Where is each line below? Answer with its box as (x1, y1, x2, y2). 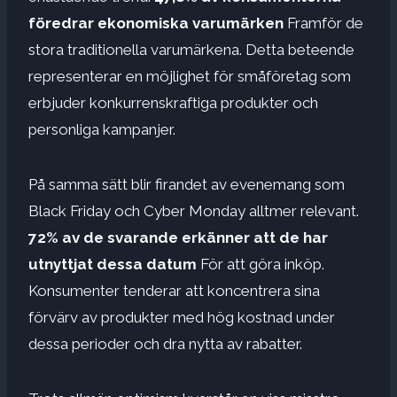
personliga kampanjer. (28, 121, 175, 139)
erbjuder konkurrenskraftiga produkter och (28, 94, 318, 113)
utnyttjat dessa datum (28, 255, 197, 274)
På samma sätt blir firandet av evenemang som (28, 175, 345, 194)
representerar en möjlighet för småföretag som (28, 67, 351, 86)
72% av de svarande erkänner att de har (28, 229, 328, 247)
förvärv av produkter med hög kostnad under (28, 308, 335, 327)
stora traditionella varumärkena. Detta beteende (28, 41, 354, 59)
